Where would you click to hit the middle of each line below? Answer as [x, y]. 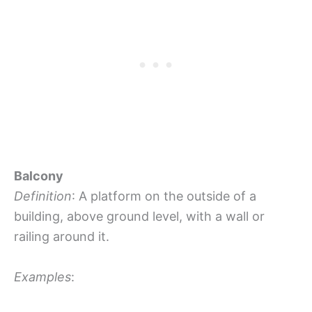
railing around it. [62, 236]
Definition [43, 196]
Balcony [39, 175]
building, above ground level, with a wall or [139, 216]
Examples [42, 276]
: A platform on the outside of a [164, 196]
